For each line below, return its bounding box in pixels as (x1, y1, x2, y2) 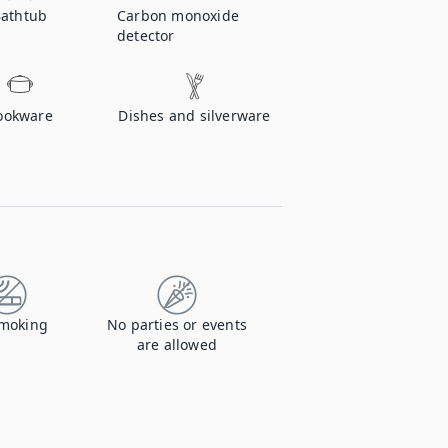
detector (117, 26, 175, 45)
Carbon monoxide (117, 6, 239, 25)
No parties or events (107, 315, 247, 334)
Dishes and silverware (118, 106, 271, 125)
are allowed (136, 335, 218, 354)
